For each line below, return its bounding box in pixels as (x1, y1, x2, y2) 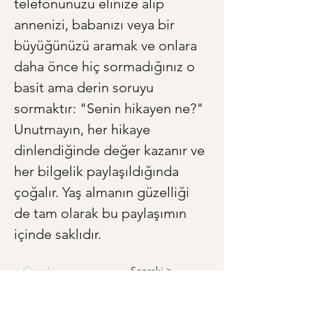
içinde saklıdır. (14, 226, 101, 243)
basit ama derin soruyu (14, 79, 157, 96)
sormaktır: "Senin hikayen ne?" (14, 100, 207, 117)
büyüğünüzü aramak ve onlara (14, 37, 201, 54)
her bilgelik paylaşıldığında (14, 163, 182, 180)
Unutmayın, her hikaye (14, 121, 154, 138)
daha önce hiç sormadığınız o (14, 58, 198, 75)
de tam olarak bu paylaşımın (14, 205, 190, 222)
